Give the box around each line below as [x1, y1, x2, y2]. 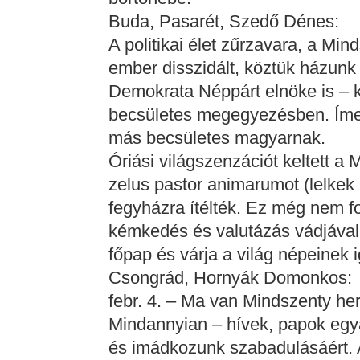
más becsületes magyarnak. [108, 128, 325, 148]
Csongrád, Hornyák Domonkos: [108, 268, 352, 288]
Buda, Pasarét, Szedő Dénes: [108, 11, 339, 31]
